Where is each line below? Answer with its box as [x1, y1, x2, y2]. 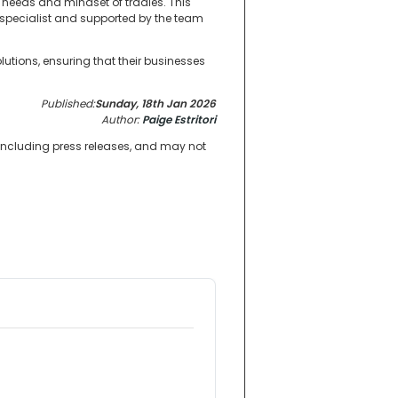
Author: [101, 112, 142, 128]
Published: [41, 96, 95, 112]
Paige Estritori [142, 112, 216, 128]
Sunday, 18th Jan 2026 [95, 96, 216, 112]
